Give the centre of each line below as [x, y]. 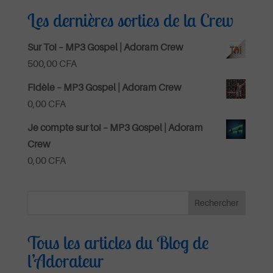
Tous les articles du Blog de [118, 242]
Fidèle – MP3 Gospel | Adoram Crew [104, 87]
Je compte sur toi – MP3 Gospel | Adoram [115, 127]
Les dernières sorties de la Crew [130, 20]
